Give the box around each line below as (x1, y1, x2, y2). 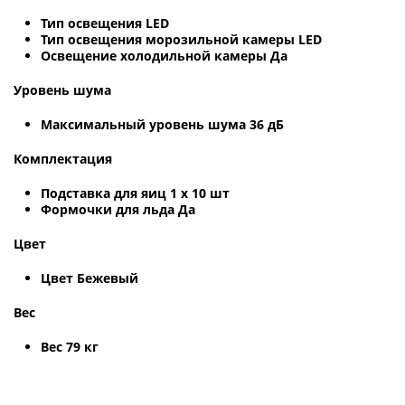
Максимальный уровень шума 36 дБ (41, 115, 284, 133)
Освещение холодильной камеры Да (41, 46, 287, 64)
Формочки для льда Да (41, 200, 195, 218)
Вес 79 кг (41, 337, 99, 355)
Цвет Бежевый (41, 268, 138, 287)
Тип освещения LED (41, 14, 169, 32)
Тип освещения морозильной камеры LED (41, 30, 322, 48)
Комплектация (14, 149, 112, 167)
